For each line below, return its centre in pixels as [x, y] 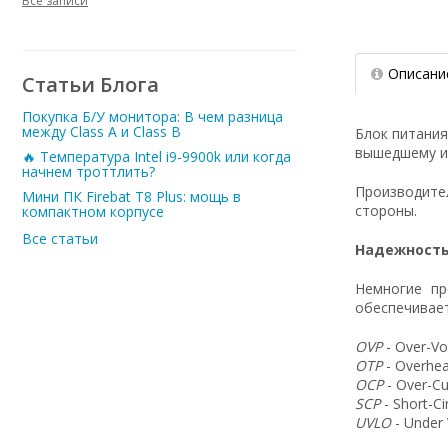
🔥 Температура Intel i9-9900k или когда [156, 156]
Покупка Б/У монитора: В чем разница [152, 116]
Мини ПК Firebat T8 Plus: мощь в [131, 196]
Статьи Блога [90, 84]
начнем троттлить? [88, 171]
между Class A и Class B [101, 131]
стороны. [385, 210]
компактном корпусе [93, 211]
